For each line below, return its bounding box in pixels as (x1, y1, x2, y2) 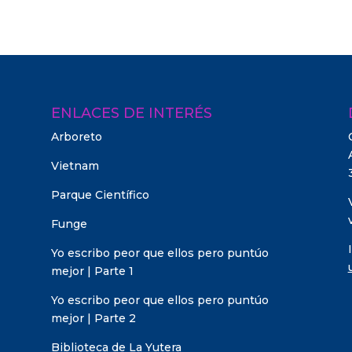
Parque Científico (50, 187, 149, 202)
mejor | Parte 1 (50, 263, 134, 278)
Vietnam (50, 158, 99, 173)
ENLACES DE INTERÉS (50, 104, 212, 122)
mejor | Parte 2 (50, 310, 136, 325)
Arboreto (50, 129, 102, 144)
